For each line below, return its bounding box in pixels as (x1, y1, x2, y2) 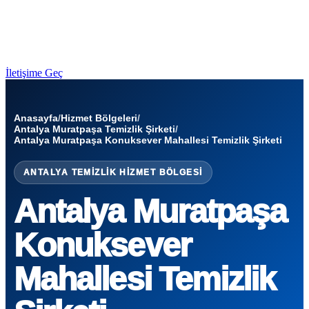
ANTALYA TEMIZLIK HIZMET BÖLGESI (23, 168, 203, 177)
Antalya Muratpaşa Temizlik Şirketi (14, 123, 175, 134)
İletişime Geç (6, 67, 63, 79)
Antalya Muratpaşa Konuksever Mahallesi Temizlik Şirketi (14, 134, 282, 146)
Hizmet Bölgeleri (61, 112, 137, 123)
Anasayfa (14, 112, 58, 123)
